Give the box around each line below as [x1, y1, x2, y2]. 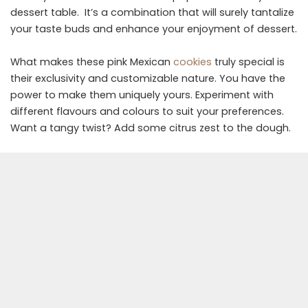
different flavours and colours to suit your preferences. [10, 104, 284, 118]
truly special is [214, 54, 285, 69]
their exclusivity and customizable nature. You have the [10, 71, 285, 85]
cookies [173, 54, 214, 69]
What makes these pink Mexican [10, 54, 173, 69]
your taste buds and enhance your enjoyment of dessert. [10, 21, 297, 36]
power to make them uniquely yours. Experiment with [10, 87, 274, 102]
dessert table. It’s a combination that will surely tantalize [10, 5, 294, 19]
